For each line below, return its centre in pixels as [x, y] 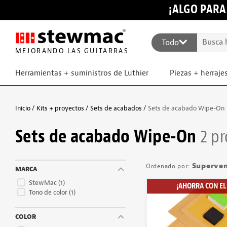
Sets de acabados [116, 108]
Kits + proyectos [60, 108]
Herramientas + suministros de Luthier [82, 73]
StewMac [44, 182]
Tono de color [49, 192]
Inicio [23, 108]
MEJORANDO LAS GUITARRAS [71, 51]
